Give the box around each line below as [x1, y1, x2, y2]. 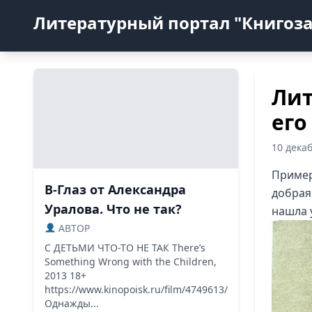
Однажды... [45, 297, 99, 310]
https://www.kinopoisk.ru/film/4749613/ [45, 283, 228, 296]
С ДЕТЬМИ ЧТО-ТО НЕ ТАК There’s [45, 241, 205, 254]
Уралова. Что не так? [45, 201, 182, 217]
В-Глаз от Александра [45, 181, 186, 198]
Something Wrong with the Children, [45, 255, 217, 268]
